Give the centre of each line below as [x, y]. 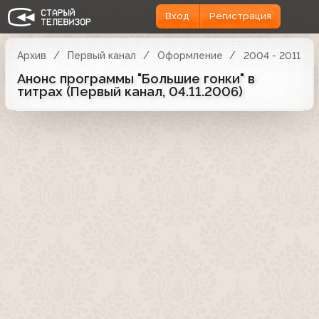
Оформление [190, 55]
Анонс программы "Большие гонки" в [136, 78]
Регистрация [240, 16]
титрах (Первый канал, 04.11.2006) [130, 91]
